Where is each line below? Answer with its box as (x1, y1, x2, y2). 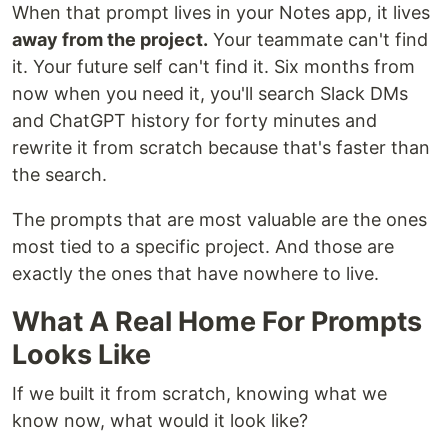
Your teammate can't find (208, 29, 428, 50)
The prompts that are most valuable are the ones (12, 209, 427, 230)
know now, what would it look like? (12, 410, 308, 431)
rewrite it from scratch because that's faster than (12, 137, 430, 158)
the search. (12, 164, 107, 185)
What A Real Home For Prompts (12, 305, 422, 338)
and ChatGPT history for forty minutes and (12, 110, 377, 131)
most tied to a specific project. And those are (12, 236, 394, 257)
